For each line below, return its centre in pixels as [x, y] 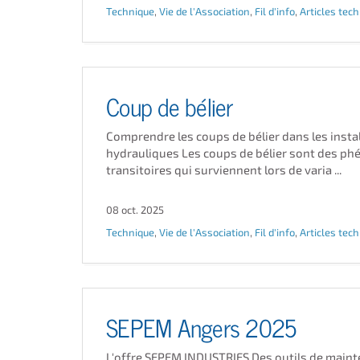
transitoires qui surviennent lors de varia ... [224, 170]
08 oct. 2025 [135, 210]
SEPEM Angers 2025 [201, 326]
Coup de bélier [170, 105]
